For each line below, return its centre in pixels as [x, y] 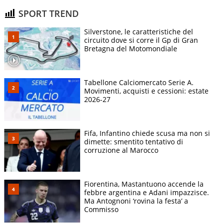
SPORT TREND [47, 13]
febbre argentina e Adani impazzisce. [147, 193]
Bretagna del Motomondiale [131, 49]
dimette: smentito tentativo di [134, 142]
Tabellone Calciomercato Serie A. [139, 83]
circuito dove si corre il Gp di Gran [141, 40]
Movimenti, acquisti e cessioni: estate [146, 91]
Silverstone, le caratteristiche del [139, 32]
